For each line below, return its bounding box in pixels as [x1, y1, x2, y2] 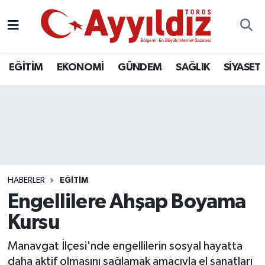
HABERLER [7, 176, 45, 185]
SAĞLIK [176, 62, 210, 73]
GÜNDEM [118, 62, 162, 73]
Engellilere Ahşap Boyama [7, 192, 246, 212]
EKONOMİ [56, 62, 104, 73]
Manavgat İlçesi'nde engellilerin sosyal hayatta [7, 240, 243, 252]
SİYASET [224, 62, 261, 73]
